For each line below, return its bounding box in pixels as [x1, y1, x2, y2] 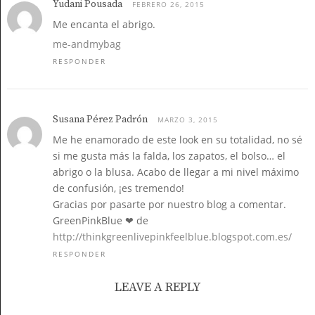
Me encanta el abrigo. [53, 18, 155, 31]
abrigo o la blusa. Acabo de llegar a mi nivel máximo [53, 165, 299, 179]
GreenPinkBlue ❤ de [53, 214, 148, 227]
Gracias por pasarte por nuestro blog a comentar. [53, 198, 286, 211]
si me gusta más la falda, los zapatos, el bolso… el [53, 149, 285, 162]
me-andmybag [53, 37, 121, 51]
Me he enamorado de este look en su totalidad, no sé [53, 133, 302, 146]
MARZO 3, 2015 [157, 115, 218, 124]
